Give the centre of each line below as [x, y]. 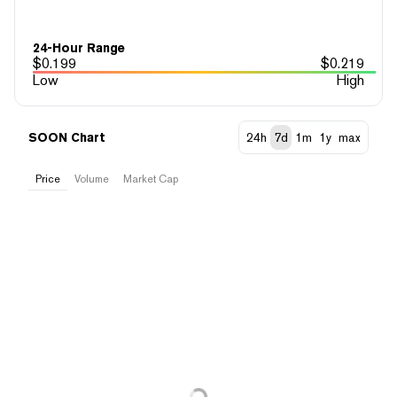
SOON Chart [67, 137]
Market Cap [151, 179]
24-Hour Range [79, 47]
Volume [92, 179]
